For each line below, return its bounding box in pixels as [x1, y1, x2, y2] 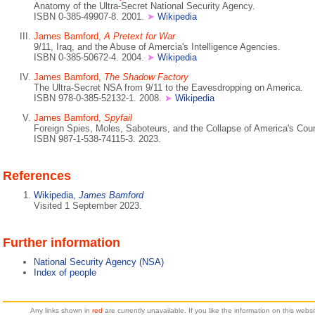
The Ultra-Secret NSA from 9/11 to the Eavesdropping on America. [34, 82, 303, 93]
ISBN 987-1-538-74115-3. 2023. [34, 134, 161, 144]
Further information [3, 236, 120, 250]
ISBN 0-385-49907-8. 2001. [34, 11, 147, 22]
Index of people [34, 267, 96, 278]
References [3, 169, 71, 183]
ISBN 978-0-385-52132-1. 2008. [34, 93, 165, 103]
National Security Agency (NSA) [34, 257, 164, 267]
